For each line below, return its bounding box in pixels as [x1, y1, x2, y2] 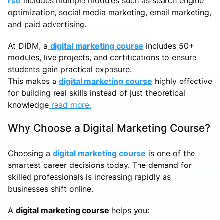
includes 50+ [143, 41, 194, 51]
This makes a [8, 76, 59, 86]
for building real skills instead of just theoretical [8, 88, 185, 98]
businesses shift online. [8, 184, 93, 194]
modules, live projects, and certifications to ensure [8, 53, 196, 63]
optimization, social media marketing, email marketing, [8, 7, 211, 18]
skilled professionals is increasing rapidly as [8, 172, 171, 182]
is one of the [148, 148, 195, 159]
